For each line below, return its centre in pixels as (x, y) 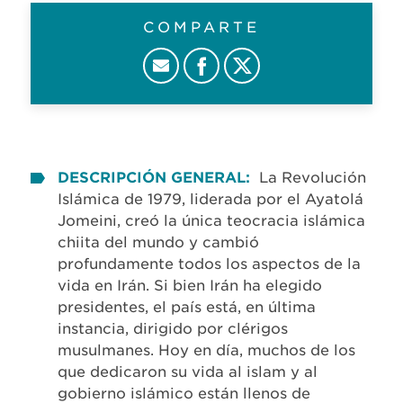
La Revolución (313, 178)
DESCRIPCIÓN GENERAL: (154, 178)
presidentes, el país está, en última (187, 308)
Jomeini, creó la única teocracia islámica (211, 221)
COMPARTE (201, 28)
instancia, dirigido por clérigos (173, 329)
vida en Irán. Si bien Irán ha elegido (190, 286)
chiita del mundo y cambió (158, 243)
